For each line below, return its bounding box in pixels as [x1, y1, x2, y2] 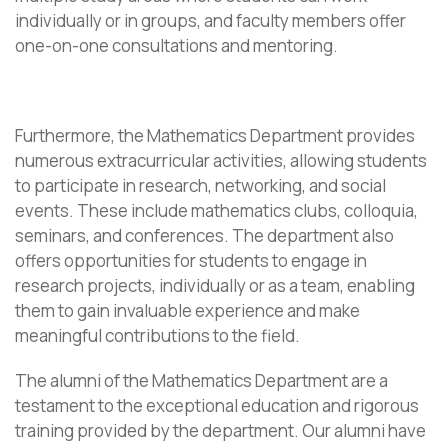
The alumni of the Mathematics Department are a [15, 369, 388, 392]
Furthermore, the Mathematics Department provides [15, 124, 415, 147]
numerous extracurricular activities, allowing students [15, 149, 427, 172]
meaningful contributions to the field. [15, 324, 300, 347]
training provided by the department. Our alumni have [15, 419, 426, 442]
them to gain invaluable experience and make [15, 299, 360, 322]
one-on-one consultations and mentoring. [15, 34, 338, 57]
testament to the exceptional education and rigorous [15, 394, 419, 417]
